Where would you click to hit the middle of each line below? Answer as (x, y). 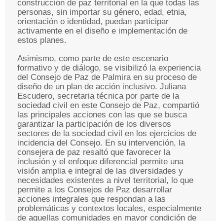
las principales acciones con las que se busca (102, 115)
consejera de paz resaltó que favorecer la (94, 152)
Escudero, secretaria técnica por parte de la (98, 96)
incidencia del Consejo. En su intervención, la (101, 143)
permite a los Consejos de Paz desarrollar (95, 190)
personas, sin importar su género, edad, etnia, (102, 12)
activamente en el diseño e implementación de (102, 31)
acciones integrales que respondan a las (92, 199)
